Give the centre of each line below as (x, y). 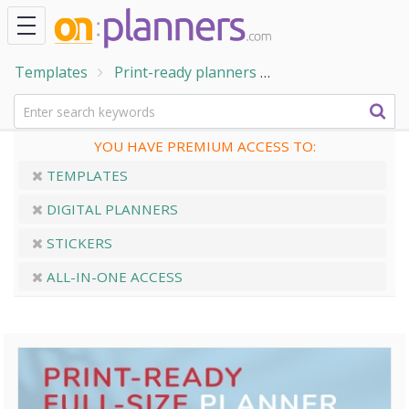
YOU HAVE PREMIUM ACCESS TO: (204, 146)
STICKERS (78, 243)
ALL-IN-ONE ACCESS (113, 277)
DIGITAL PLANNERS (110, 209)
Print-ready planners (185, 72)
